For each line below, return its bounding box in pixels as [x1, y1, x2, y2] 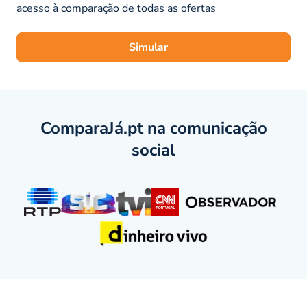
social [132, 139, 175, 161]
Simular [128, 40, 168, 55]
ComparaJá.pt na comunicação [40, 117, 267, 139]
